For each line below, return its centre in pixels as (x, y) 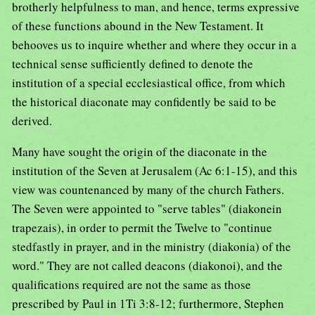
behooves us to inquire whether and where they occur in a (154, 45)
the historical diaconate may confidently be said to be (144, 102)
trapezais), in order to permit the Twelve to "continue (142, 228)
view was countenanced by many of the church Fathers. (148, 190)
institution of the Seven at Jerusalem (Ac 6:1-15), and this (155, 171)
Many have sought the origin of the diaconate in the (140, 152)
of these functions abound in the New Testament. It (138, 26)
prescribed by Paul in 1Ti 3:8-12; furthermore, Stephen (148, 304)
